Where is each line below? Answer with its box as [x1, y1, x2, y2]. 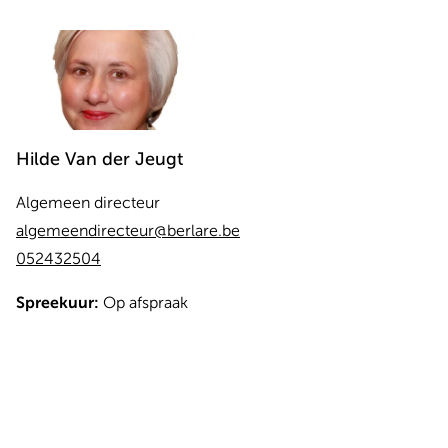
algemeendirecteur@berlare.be [16, 222, 240, 240]
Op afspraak [103, 294, 188, 312]
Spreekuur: [16, 294, 99, 312]
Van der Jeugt [65, 149, 183, 169]
